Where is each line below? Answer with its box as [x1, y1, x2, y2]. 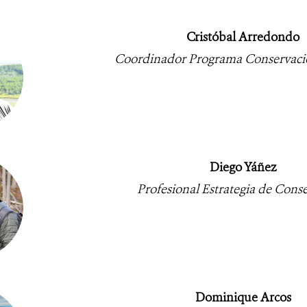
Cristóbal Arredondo [186, 28, 299, 45]
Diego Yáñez [210, 158, 276, 175]
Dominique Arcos [195, 288, 291, 306]
